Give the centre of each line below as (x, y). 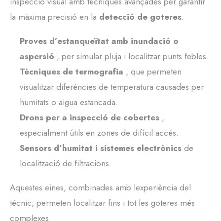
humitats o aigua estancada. (69, 102)
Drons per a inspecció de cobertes (90, 118)
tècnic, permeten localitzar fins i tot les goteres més (102, 203)
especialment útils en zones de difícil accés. (99, 133)
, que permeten (154, 72)
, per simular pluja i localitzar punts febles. (133, 56)
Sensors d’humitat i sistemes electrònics (101, 148)
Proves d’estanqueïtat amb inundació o (99, 41)
